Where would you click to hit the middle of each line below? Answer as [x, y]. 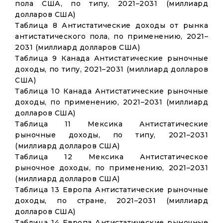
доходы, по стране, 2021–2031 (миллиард [111, 201]
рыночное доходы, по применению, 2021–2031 [111, 168]
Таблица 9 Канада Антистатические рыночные [111, 58]
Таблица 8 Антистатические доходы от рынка [111, 25]
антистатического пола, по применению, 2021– [111, 36]
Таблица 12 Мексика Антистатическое [111, 157]
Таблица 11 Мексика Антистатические [111, 124]
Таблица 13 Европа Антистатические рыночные [111, 190]
